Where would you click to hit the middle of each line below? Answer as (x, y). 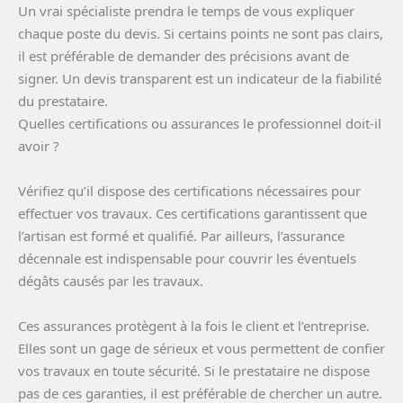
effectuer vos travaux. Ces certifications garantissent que (193, 213)
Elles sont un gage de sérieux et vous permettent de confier (201, 348)
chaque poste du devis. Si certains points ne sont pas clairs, (201, 33)
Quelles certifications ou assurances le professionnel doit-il (200, 123)
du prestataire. (63, 100)
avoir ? (39, 145)
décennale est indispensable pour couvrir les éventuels (187, 258)
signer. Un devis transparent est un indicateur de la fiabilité (200, 78)
